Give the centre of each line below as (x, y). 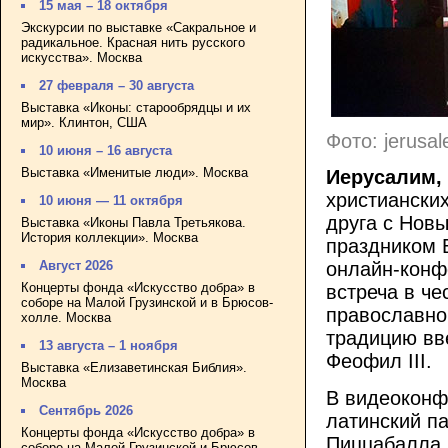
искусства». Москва (81, 57)
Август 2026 (76, 266)
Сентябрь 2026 (86, 411)
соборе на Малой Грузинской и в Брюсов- (147, 302)
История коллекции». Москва (109, 237)
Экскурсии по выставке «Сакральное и (138, 27)
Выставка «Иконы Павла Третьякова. (133, 222)
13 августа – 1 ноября (109, 346)
